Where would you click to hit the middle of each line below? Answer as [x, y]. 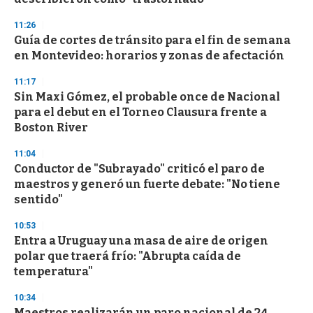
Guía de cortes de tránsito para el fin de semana [152, 40]
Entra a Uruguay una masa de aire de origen [141, 240]
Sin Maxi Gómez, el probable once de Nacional [147, 96]
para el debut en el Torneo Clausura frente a [140, 112]
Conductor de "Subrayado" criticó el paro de [139, 168]
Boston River [51, 127]
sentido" [38, 199]
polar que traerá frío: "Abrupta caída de [128, 256]
